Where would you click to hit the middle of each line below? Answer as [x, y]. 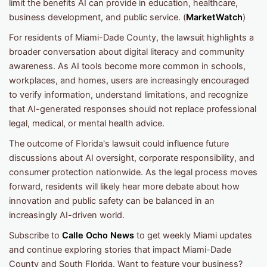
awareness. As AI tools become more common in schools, [127, 66]
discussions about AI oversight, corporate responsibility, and [132, 158]
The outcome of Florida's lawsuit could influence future [119, 143]
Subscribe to [35, 235]
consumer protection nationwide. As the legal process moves [133, 172]
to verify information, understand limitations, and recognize [128, 94]
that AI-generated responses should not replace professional [133, 109]
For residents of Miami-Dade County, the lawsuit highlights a [131, 37]
